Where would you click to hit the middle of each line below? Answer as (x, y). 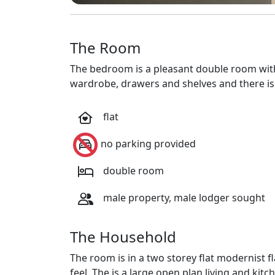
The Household (123, 237)
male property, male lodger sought (183, 198)
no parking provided (148, 144)
